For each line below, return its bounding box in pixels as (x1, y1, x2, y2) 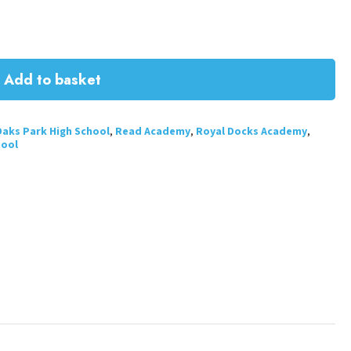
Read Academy (114, 124, 190, 139)
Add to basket (3, 70, 101, 90)
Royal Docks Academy (195, 124, 307, 139)
